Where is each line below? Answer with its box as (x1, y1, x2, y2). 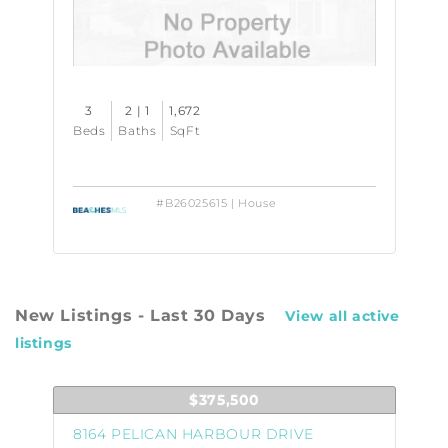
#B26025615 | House (156, 196, 277, 211)
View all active (285, 306, 400, 325)
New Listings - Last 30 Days (15, 305, 266, 325)
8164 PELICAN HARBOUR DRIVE (72, 424, 314, 443)
